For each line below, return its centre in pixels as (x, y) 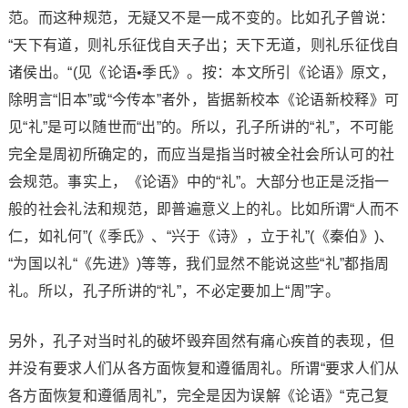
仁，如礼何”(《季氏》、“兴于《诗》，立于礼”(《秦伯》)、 (201, 236)
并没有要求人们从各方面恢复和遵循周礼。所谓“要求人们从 (204, 368)
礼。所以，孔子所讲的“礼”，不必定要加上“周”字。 (173, 291)
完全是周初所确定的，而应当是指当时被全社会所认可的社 (201, 154)
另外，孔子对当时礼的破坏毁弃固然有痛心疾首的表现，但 (201, 341)
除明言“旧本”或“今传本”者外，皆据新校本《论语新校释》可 (204, 99)
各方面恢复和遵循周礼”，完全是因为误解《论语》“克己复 (199, 395)
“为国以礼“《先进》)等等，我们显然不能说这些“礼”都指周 (199, 263)
